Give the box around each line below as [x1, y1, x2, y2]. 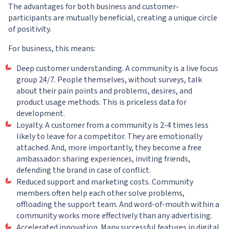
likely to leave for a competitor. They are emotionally [16, 131, 202, 142]
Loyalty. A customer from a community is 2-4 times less [16, 120, 209, 131]
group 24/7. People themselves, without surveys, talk [16, 74, 202, 85]
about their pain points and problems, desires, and [16, 85, 192, 97]
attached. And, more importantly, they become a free [16, 142, 201, 153]
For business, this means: [8, 43, 96, 54]
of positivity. [8, 24, 51, 35]
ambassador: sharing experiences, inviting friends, [16, 153, 190, 165]
